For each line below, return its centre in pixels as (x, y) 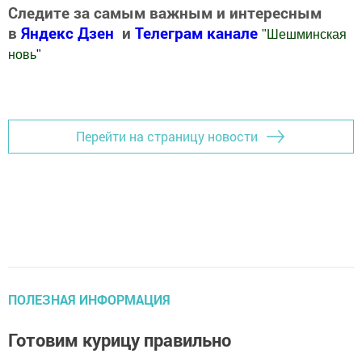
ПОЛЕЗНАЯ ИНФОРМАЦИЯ (89, 299)
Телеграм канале (198, 32)
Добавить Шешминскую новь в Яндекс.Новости (154, 86)
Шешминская (307, 34)
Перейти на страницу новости (167, 137)
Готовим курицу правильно (120, 339)
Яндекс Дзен (67, 32)
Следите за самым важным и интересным (165, 12)
